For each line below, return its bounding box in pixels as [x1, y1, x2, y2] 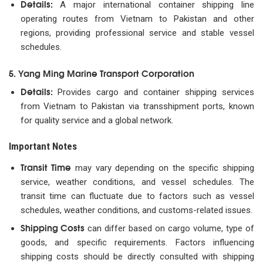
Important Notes [9, 140, 77, 153]
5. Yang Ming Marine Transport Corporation [9, 66, 194, 79]
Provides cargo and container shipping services [52, 86, 254, 97]
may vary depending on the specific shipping [71, 162, 254, 173]
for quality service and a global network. [20, 114, 173, 126]
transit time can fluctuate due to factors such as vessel [20, 190, 254, 201]
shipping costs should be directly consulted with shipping [20, 251, 254, 262]
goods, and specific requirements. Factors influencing [20, 237, 254, 248]
